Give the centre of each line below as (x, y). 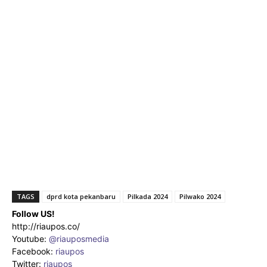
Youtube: (30, 238)
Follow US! (33, 213)
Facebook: (34, 251)
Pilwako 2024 (200, 196)
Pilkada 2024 (148, 196)
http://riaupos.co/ (46, 226)
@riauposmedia (79, 238)
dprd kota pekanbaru (81, 196)
